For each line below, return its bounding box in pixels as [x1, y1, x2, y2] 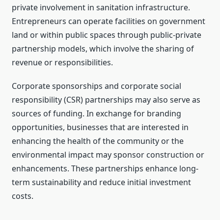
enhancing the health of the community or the [12, 136, 184, 147]
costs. [12, 191, 33, 202]
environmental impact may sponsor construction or [12, 149, 204, 161]
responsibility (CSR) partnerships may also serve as [12, 94, 200, 106]
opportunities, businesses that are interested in [12, 122, 189, 133]
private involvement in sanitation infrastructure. [12, 2, 190, 13]
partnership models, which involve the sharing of [12, 43, 194, 55]
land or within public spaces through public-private [12, 29, 201, 41]
